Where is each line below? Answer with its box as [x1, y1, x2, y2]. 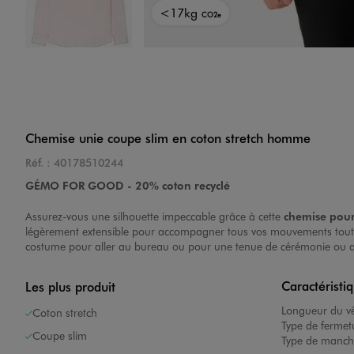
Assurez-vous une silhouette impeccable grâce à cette [25, 209, 284, 224]
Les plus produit [25, 278, 115, 296]
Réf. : [25, 155, 51, 171]
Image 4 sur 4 [77, 51, 156, 68]
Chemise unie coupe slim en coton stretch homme [25, 130, 311, 147]
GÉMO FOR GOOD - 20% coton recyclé [25, 178, 230, 193]
